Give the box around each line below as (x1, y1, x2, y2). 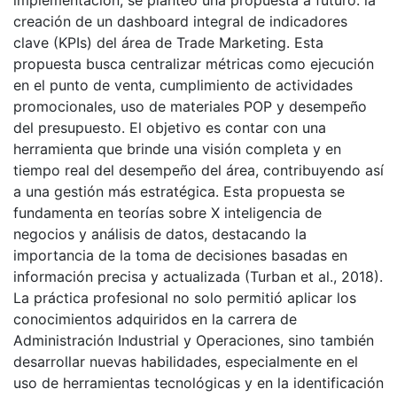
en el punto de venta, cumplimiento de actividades (13, 76, 353, 95)
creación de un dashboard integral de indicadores (13, 12, 347, 31)
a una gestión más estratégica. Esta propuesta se (13, 183, 345, 201)
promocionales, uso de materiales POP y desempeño (13, 97, 367, 116)
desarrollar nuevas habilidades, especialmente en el (13, 353, 358, 371)
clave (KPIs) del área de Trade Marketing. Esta (13, 34, 323, 52)
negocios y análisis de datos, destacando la (13, 225, 307, 244)
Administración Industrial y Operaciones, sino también (13, 331, 374, 350)
